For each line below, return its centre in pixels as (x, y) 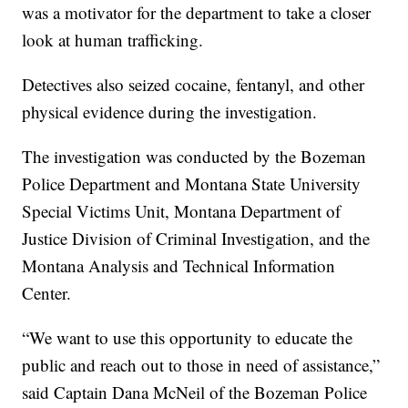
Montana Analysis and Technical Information (179, 266)
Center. (47, 293)
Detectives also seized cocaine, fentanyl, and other (194, 85)
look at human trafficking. (113, 40)
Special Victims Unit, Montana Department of (182, 211)
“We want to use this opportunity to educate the (188, 338)
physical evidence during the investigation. (170, 112)
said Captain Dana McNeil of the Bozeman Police (195, 393)
